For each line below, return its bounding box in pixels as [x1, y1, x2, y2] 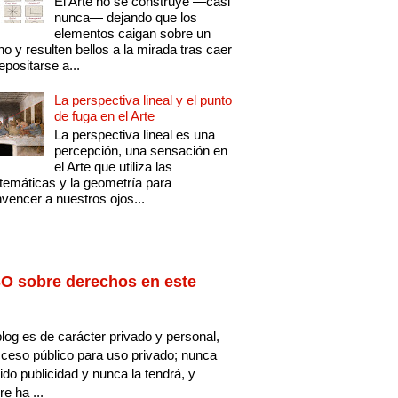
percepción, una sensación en [54, 143, 228, 159]
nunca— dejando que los [54, 10, 198, 26]
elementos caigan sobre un [54, 26, 211, 42]
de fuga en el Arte [54, 108, 155, 124]
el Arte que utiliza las [54, 159, 173, 175]
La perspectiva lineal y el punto [54, 92, 233, 108]
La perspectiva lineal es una [54, 127, 216, 143]
